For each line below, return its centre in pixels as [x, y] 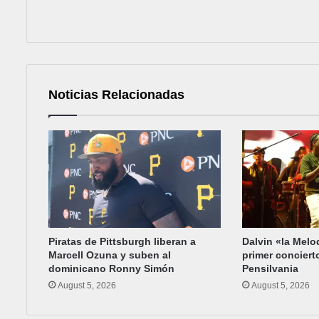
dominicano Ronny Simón [111, 268]
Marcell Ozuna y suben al [110, 255]
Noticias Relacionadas [116, 95]
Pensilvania [271, 268]
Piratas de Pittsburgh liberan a [122, 241]
